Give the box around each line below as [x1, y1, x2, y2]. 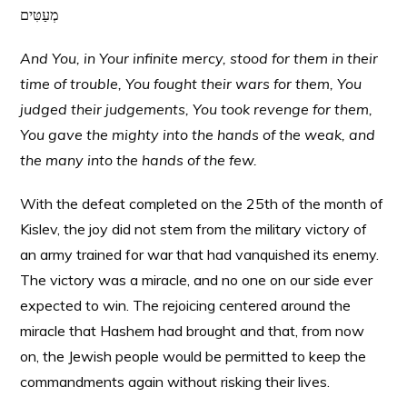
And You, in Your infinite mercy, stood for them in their [20, 49, 379, 67]
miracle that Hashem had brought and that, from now [20, 322, 365, 340]
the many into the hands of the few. [20, 151, 265, 169]
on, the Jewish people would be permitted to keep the [20, 347, 367, 365]
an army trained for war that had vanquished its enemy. [20, 245, 380, 263]
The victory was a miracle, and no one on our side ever [20, 271, 373, 289]
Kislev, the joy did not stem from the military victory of [20, 220, 368, 238]
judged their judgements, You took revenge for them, [20, 100, 373, 118]
